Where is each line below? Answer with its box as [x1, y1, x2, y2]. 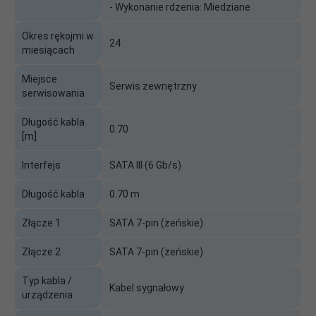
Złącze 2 [22, 245, 61, 257]
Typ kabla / [22, 274, 72, 286]
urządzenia [22, 288, 73, 300]
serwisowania [22, 87, 85, 99]
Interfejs [22, 159, 61, 171]
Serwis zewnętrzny [109, 80, 197, 92]
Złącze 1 [22, 217, 61, 229]
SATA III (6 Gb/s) [109, 159, 181, 171]
